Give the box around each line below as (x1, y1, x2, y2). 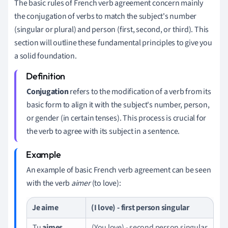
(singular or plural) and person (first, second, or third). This (14, 23, 209, 35)
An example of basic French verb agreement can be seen (26, 164, 211, 176)
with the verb (26, 177, 71, 189)
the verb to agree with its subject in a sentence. (26, 125, 180, 137)
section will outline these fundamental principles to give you (14, 37, 212, 48)
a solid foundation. (14, 50, 77, 62)
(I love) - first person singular (91, 202, 189, 213)
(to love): (90, 177, 121, 189)
